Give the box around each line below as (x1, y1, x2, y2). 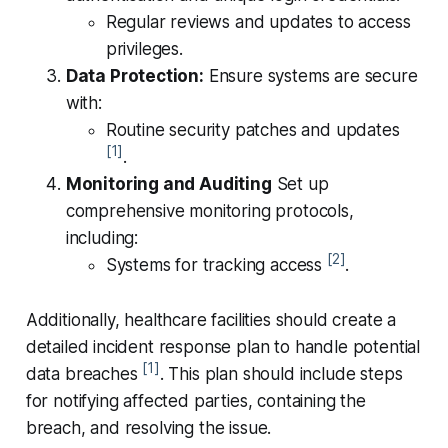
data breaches (25, 364, 143, 385)
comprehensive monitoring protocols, (65, 201, 354, 222)
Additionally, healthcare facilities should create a (25, 310, 397, 331)
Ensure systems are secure (203, 66, 418, 87)
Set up (271, 174, 329, 195)
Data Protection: (65, 66, 204, 87)
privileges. (105, 39, 183, 60)
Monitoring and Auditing (65, 174, 272, 195)
